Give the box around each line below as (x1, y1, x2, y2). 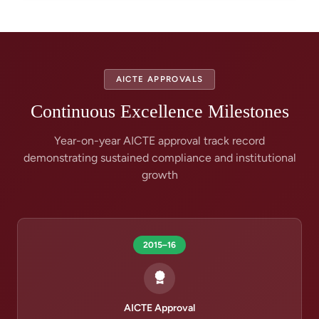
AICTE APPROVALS (115, 74, 204, 84)
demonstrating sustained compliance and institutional (23, 151, 296, 164)
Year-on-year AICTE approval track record (54, 134, 265, 147)
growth (141, 168, 178, 182)
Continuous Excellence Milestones (30, 101, 289, 122)
